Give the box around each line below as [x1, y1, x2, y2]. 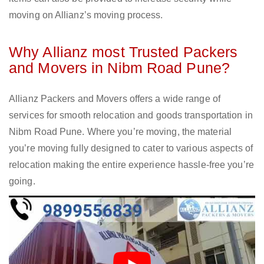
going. [9, 176, 35, 187]
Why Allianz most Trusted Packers [9, 44, 238, 61]
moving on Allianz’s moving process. [9, 10, 163, 21]
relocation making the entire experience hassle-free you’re [9, 160, 254, 170]
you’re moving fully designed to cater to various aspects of [9, 143, 253, 154]
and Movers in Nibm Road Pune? [9, 60, 230, 77]
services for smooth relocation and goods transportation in [9, 110, 253, 121]
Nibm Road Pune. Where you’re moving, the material [9, 127, 232, 137]
